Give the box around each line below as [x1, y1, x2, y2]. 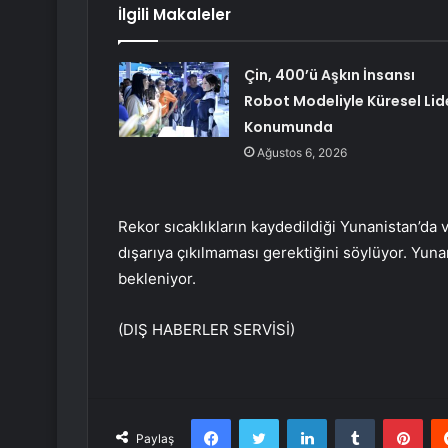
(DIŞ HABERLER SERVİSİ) [118, 320, 295, 340]
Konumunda [243, 117, 333, 138]
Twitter [278, 410, 322, 427]
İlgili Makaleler [118, 4, 231, 26]
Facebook [230, 410, 291, 427]
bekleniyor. [118, 269, 196, 289]
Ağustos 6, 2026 [256, 145, 347, 161]
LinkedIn [326, 410, 378, 427]
